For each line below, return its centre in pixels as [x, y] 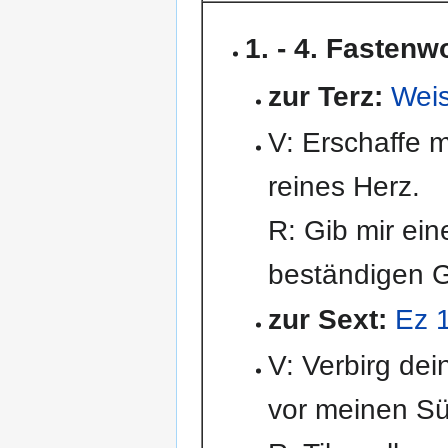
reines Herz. [343, 186]
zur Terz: [325, 97]
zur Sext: [327, 320]
